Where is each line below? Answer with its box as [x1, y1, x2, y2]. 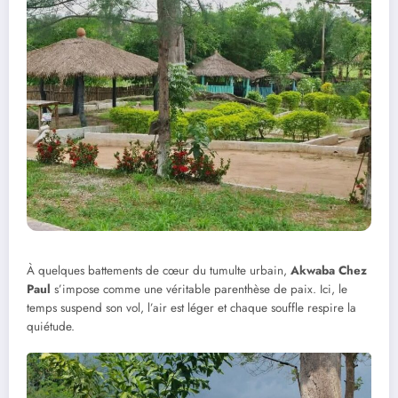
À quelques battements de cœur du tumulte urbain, [27, 262, 291, 280]
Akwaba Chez [291, 262, 367, 280]
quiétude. [27, 318, 75, 336]
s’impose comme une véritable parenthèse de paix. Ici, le [51, 281, 347, 298]
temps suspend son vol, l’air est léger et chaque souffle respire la [27, 299, 356, 317]
